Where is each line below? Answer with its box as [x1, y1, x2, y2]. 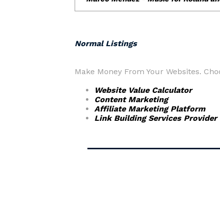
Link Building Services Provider [94, 113, 217, 123]
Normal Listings [75, 39, 137, 48]
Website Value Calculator [94, 85, 192, 95]
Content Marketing [94, 95, 168, 104]
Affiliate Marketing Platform [94, 104, 205, 113]
